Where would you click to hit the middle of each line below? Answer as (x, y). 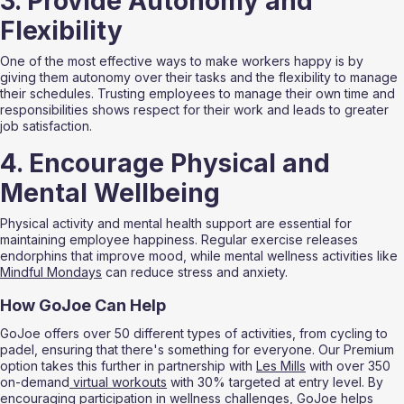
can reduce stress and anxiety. (195, 272)
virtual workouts (118, 382)
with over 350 (350, 366)
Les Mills (281, 366)
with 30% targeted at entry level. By (277, 382)
